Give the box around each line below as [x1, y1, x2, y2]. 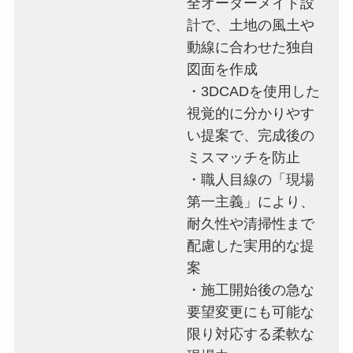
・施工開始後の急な [187, 281, 315, 298]
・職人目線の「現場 [187, 171, 315, 188]
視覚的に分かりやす [187, 105, 315, 121]
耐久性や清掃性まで [187, 215, 315, 232]
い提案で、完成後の [187, 127, 315, 143]
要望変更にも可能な [187, 303, 315, 320]
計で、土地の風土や [187, 17, 315, 33]
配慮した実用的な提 [187, 237, 315, 254]
